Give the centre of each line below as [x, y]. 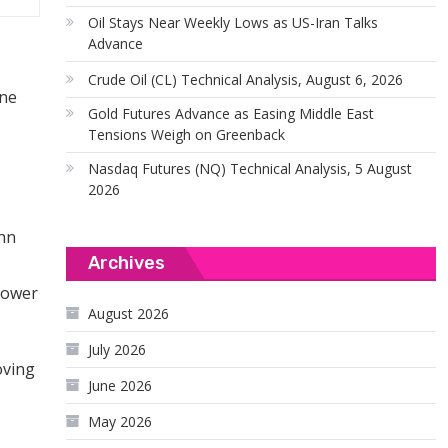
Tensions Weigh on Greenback [187, 134]
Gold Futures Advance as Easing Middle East [231, 113]
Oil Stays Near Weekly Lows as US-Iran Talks [233, 22]
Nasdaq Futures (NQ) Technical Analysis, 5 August [250, 168]
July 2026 [117, 349]
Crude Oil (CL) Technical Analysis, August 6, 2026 [246, 79]
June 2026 [120, 385]
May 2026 [120, 421]
